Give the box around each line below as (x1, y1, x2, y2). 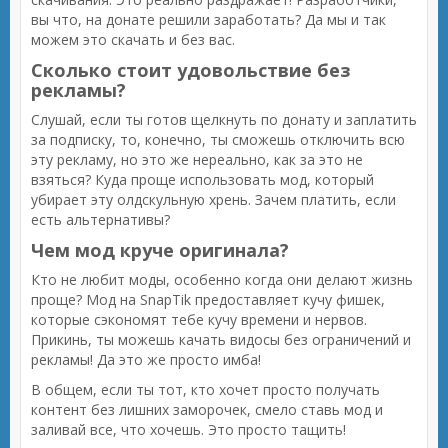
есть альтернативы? (31, 210, 170, 229)
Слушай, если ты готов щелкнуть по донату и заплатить (31, 110, 417, 129)
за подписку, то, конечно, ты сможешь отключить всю (31, 130, 405, 149)
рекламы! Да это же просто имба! (31, 350, 261, 369)
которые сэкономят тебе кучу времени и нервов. (31, 310, 367, 329)
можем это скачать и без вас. (31, 30, 235, 49)
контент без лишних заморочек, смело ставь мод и (31, 400, 383, 419)
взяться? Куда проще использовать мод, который (31, 170, 374, 189)
